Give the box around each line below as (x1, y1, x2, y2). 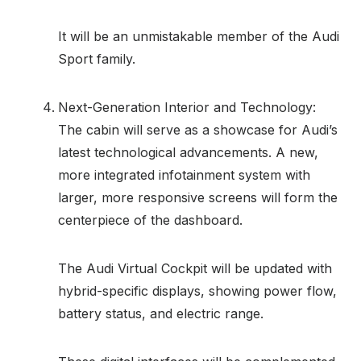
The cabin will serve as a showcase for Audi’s (58, 121, 338, 138)
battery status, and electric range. (58, 305, 263, 322)
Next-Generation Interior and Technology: (58, 98, 316, 115)
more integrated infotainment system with (58, 166, 310, 183)
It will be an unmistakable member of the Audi (58, 27, 339, 44)
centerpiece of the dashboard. (58, 211, 243, 228)
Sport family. (58, 50, 135, 67)
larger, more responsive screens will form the (58, 189, 338, 205)
